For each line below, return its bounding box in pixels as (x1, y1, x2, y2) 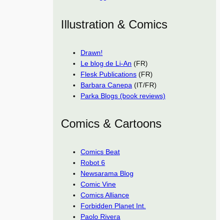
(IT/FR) (132, 81, 157, 89)
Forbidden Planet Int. (81, 201, 146, 210)
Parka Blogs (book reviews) (81, 91, 165, 100)
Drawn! (81, 48, 103, 56)
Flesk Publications (81, 70, 137, 78)
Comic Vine (81, 180, 116, 188)
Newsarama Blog (81, 169, 134, 177)
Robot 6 (81, 158, 105, 166)
